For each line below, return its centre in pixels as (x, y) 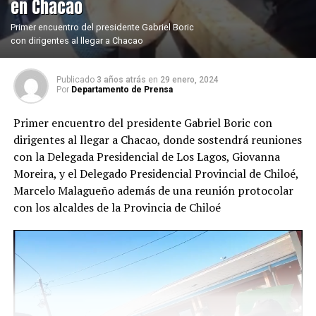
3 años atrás (121, 80)
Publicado (75, 80)
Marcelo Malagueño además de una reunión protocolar (153, 190)
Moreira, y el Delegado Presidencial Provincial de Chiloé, (156, 174)
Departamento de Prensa (122, 90)
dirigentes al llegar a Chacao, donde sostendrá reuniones (157, 140)
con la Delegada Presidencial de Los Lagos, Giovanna (146, 157)
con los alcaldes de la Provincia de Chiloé (117, 207)
